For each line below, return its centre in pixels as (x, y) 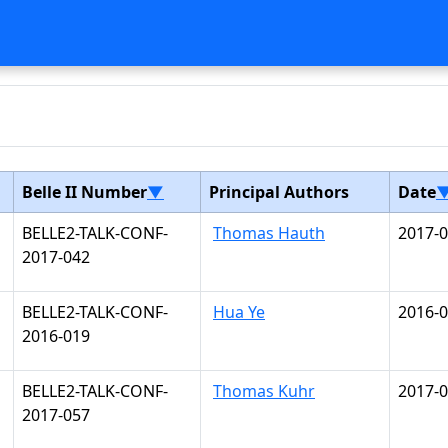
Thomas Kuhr (264, 391)
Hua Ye (239, 312)
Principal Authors (279, 192)
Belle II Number (84, 192)
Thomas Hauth (269, 233)
